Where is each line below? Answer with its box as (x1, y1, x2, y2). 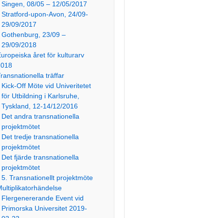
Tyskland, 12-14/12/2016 (1, 102, 78, 110)
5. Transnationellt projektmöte (1, 174, 93, 182)
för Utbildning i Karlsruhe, (1, 92, 80, 100)
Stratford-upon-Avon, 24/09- (1, 10, 89, 18)
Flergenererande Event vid (1, 194, 84, 202)
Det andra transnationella (1, 112, 80, 120)
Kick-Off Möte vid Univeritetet (1, 82, 91, 90)
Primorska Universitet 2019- (1, 204, 88, 212)
